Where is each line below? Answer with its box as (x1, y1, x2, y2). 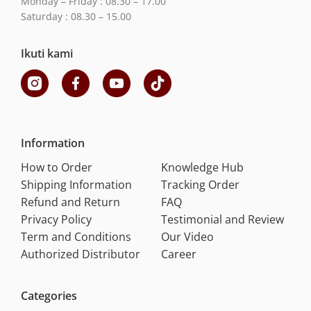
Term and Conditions (21, 229, 131, 245)
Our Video (161, 229, 214, 245)
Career (161, 246, 196, 262)
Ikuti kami (21, 46, 73, 62)
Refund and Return (21, 194, 120, 210)
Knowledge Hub (161, 160, 244, 176)
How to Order (21, 160, 92, 176)
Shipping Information (21, 177, 132, 193)
